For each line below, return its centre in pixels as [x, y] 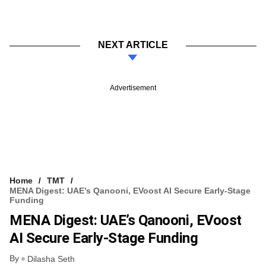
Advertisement [133, 88]
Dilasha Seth [51, 259]
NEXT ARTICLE [133, 45]
